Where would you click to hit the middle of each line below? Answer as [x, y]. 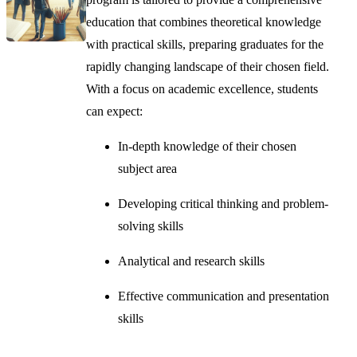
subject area [148, 168]
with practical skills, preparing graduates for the [205, 44]
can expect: [115, 111]
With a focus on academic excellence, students [202, 88]
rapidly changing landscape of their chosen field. [208, 66]
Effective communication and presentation [224, 296]
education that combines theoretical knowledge [204, 22]
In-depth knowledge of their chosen [208, 146]
